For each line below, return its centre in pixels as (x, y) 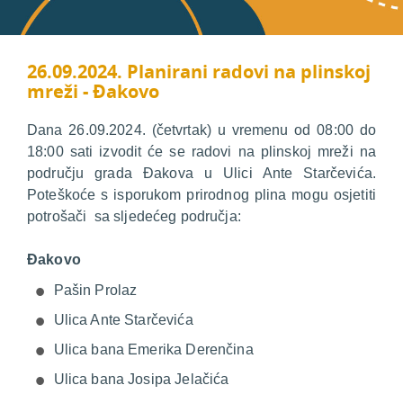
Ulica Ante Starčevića (123, 319)
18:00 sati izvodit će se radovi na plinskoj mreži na (201, 151)
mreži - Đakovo (93, 91)
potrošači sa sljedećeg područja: (134, 216)
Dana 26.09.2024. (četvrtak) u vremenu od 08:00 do (201, 130)
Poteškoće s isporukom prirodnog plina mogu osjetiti (201, 194)
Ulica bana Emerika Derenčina (153, 349)
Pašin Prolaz (95, 290)
